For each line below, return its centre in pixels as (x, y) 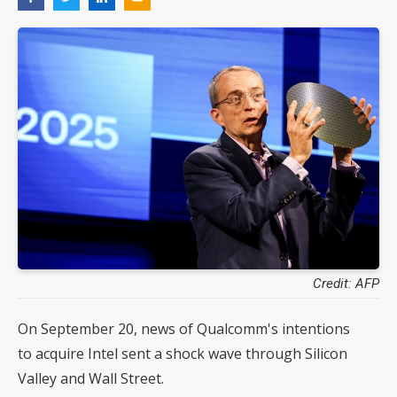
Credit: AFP (346, 283)
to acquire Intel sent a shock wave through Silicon (183, 353)
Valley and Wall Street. (91, 378)
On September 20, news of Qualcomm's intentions (184, 328)
